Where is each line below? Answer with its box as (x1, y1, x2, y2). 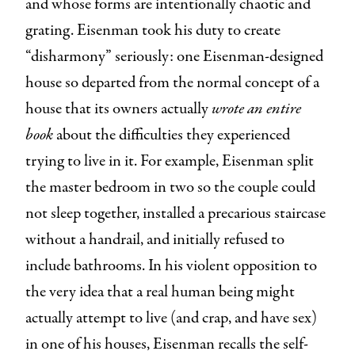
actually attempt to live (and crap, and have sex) (25, 306, 317, 330)
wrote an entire (212, 97, 301, 120)
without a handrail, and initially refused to (25, 227, 284, 251)
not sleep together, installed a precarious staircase (25, 201, 326, 225)
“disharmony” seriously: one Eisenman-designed (25, 44, 323, 68)
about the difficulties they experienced (53, 123, 290, 147)
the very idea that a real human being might (25, 280, 295, 303)
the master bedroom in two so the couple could (25, 175, 315, 199)
